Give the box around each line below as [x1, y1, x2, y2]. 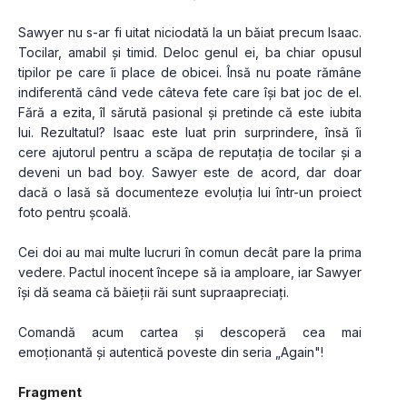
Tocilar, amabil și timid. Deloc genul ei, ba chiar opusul [18, 45, 362, 61]
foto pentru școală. [18, 204, 131, 221]
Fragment [18, 384, 82, 401]
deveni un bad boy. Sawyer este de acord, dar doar [18, 164, 362, 181]
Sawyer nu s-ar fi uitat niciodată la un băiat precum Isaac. [18, 25, 362, 41]
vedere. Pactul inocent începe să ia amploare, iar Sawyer [18, 264, 362, 281]
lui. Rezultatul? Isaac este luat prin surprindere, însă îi [18, 124, 362, 141]
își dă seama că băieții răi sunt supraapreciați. [18, 284, 289, 301]
